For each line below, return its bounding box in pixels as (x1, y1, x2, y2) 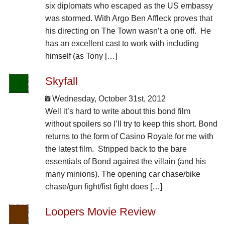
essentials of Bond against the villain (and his (45, 157, 206, 166)
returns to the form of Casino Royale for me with (45, 132, 213, 141)
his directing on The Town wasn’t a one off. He (45, 26, 211, 35)
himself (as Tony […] (45, 51, 117, 60)
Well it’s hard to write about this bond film (45, 106, 190, 116)
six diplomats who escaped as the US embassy (45, 1, 213, 10)
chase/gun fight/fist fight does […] (45, 182, 162, 191)
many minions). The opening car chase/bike (45, 169, 200, 178)
